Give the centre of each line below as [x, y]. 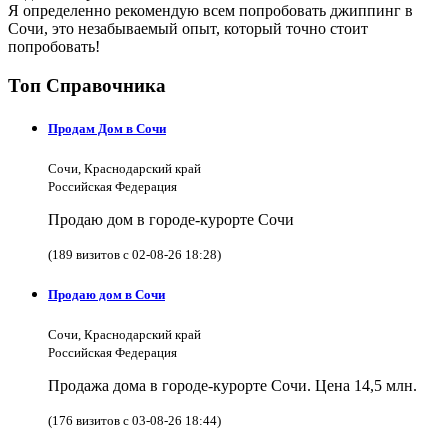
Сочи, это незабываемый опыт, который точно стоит [188, 28]
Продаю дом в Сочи [106, 295]
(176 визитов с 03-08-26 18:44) [134, 421]
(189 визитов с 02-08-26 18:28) [134, 255]
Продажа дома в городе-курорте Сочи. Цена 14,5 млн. [232, 386]
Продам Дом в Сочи [107, 128]
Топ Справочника [87, 85]
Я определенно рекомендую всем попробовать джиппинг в [210, 10]
